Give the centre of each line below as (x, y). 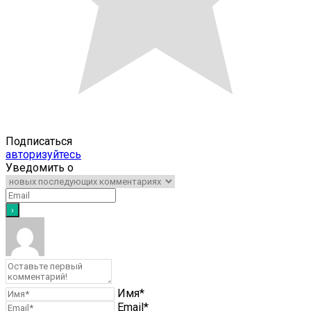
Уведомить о (40, 167)
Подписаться (39, 141)
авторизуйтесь (43, 154)
